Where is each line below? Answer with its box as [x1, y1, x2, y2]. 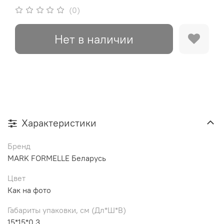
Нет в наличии [54, 31, 133, 47]
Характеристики [21, 116, 96, 129]
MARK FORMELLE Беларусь [7, 153, 106, 163]
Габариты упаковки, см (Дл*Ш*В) [7, 205, 126, 215]
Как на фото [7, 185, 51, 195]
